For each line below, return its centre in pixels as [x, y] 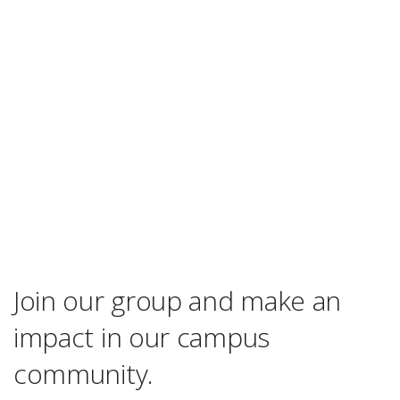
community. [83, 374]
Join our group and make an [178, 301]
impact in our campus [142, 337]
